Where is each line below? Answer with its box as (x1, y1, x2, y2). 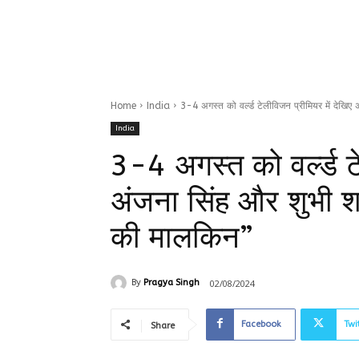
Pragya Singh (143, 277, 200, 288)
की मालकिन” (111, 219, 253, 256)
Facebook (241, 318, 281, 329)
